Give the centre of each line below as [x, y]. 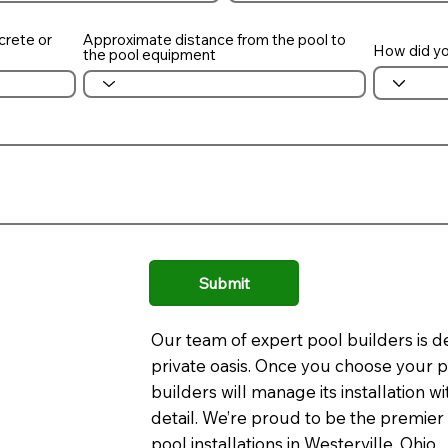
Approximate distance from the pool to [214, 39]
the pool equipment [149, 54]
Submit [224, 282]
